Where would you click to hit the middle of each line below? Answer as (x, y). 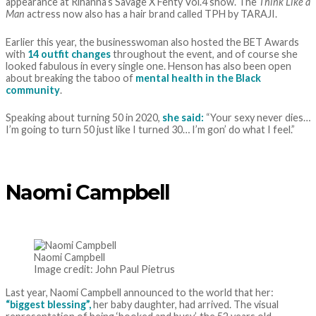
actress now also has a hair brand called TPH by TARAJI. (151, 14)
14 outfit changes (69, 54)
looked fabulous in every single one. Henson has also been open (148, 66)
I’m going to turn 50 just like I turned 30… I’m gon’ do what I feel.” (150, 130)
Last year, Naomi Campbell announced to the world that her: (140, 292)
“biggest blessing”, (48, 304)
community (33, 90)
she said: (183, 118)
